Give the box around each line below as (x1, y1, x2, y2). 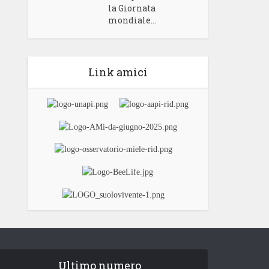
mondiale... (108, 14, 157, 26)
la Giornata (108, 2, 156, 14)
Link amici (88, 65, 148, 79)
